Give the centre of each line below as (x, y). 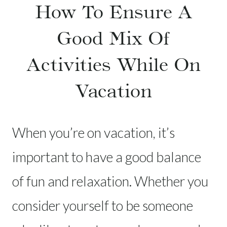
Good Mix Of (113, 38)
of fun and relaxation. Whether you (110, 181)
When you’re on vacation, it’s (93, 132)
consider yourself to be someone (103, 205)
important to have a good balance (107, 157)
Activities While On (113, 65)
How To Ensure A (113, 12)
